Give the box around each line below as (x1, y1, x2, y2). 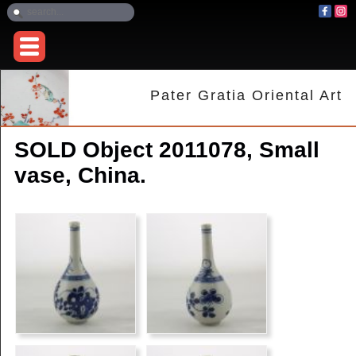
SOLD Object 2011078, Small (14, 137, 319, 163)
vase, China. (14, 163, 146, 188)
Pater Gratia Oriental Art (150, 87, 343, 104)
